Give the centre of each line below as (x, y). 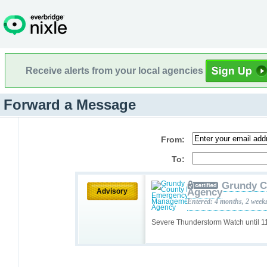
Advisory (112, 191)
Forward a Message (70, 105)
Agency (205, 192)
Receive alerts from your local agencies (116, 70)
